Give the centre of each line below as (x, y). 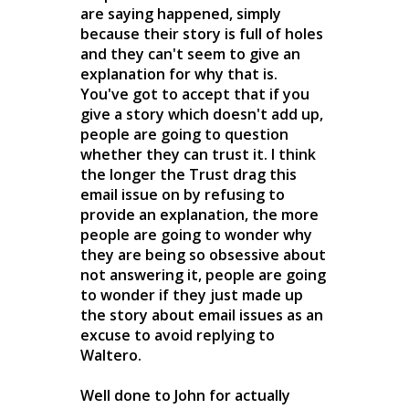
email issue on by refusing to (183, 194)
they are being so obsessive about (203, 254)
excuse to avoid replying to (178, 335)
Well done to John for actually (185, 395)
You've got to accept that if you (195, 94)
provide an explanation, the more (199, 214)
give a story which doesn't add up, (202, 114)
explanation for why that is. (179, 73)
